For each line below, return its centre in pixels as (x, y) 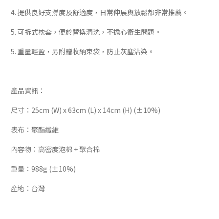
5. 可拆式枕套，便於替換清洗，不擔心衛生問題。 (86, 32)
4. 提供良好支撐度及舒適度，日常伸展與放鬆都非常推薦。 (100, 12)
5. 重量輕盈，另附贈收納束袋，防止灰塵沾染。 (83, 51)
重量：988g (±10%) (43, 169)
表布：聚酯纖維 (35, 130)
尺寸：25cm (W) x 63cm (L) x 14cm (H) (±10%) (86, 110)
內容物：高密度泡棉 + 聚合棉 (55, 149)
